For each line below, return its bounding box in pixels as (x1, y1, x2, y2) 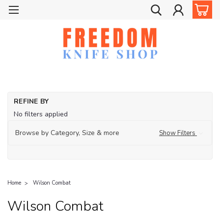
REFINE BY (14, 96, 49, 106)
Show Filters (159, 128, 197, 137)
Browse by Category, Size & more (15, 128, 119, 137)
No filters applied (14, 109, 68, 119)
